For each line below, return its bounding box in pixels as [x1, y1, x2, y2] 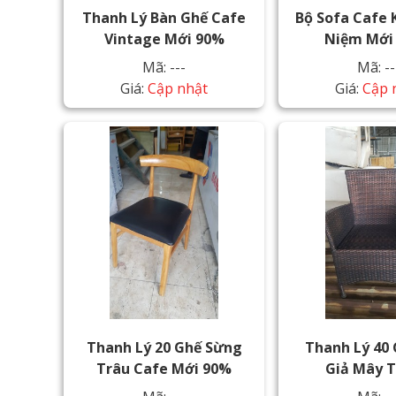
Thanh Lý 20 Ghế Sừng [86, 337, 242, 357]
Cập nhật [148, 79, 209, 98]
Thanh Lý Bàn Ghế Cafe [82, 8, 247, 27]
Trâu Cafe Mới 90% [96, 358, 232, 378]
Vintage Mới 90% [103, 29, 225, 49]
